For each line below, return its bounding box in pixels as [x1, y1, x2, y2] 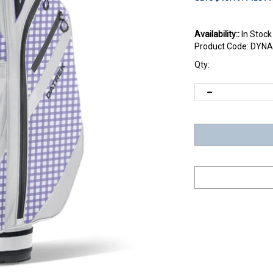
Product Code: [194, 41, 249, 51]
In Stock [239, 29, 272, 39]
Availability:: [194, 29, 239, 39]
